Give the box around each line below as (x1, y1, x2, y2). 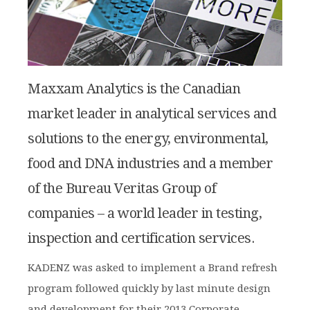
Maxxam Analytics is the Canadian (28, 80, 240, 98)
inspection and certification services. (28, 230, 255, 247)
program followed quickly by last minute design (28, 282, 271, 295)
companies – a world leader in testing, (28, 205, 262, 222)
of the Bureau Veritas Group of (28, 180, 216, 197)
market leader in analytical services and (28, 105, 276, 122)
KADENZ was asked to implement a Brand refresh (28, 262, 277, 275)
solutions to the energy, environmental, (28, 130, 268, 147)
